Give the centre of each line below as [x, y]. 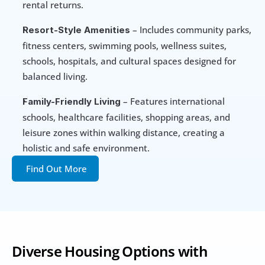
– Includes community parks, [191, 30]
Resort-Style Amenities [76, 30]
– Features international [173, 101]
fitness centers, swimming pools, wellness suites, [125, 46]
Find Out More [56, 169]
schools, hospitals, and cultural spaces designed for [129, 61]
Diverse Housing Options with [110, 251]
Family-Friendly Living [72, 102]
